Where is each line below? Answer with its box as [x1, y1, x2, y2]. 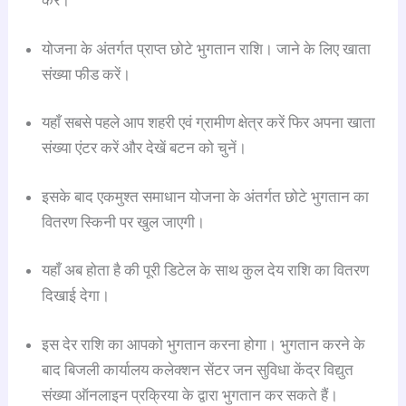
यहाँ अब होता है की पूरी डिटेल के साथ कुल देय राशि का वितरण [42, 261, 370, 280]
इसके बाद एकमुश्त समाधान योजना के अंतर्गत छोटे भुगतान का [42, 187, 370, 206]
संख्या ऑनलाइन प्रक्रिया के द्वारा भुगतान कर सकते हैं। [42, 385, 339, 404]
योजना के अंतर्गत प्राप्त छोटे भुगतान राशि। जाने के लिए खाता [42, 39, 372, 58]
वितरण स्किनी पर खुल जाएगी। [42, 212, 206, 231]
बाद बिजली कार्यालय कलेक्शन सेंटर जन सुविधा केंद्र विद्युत [42, 360, 354, 379]
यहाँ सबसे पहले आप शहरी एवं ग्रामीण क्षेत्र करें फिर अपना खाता [42, 113, 376, 132]
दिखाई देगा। [42, 286, 111, 305]
